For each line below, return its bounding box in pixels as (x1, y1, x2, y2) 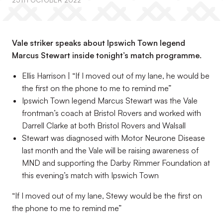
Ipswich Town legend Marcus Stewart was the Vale (22, 96, 198, 106)
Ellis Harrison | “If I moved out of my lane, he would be (22, 71, 210, 81)
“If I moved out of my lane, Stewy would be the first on (12, 191, 202, 201)
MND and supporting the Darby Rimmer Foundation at (22, 158, 210, 168)
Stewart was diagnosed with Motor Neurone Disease (22, 133, 205, 143)
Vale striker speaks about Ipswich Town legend (12, 38, 185, 48)
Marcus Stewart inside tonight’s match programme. (12, 50, 202, 60)
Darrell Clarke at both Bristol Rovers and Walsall (22, 120, 186, 130)
